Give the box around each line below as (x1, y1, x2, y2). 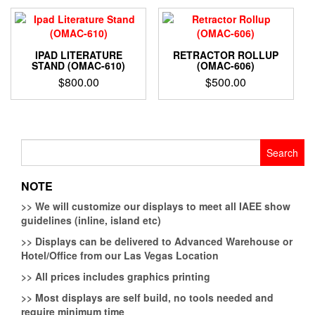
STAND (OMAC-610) (32, 58, 126, 73)
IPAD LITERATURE (34, 48, 122, 63)
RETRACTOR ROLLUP (173, 48, 279, 63)
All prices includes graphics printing (32, 269, 210, 283)
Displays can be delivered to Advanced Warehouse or (32, 233, 292, 248)
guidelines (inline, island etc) (21, 212, 161, 227)
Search (20, 138, 53, 153)
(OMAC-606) (197, 58, 255, 73)
